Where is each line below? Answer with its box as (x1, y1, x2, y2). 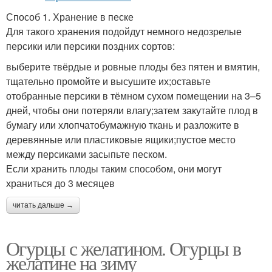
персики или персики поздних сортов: (6, 39, 175, 53)
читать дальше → (13, 201, 73, 210)
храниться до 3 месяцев (6, 176, 115, 191)
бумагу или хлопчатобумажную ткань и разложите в (6, 118, 239, 132)
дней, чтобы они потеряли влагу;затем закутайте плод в (6, 103, 258, 118)
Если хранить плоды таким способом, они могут (6, 161, 222, 176)
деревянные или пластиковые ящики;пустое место (6, 132, 236, 147)
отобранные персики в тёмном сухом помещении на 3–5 (6, 89, 261, 103)
